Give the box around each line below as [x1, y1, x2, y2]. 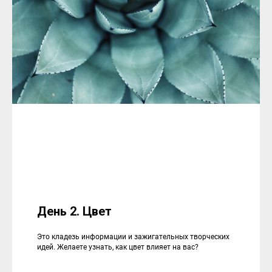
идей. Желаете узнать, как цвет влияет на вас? [36, 242, 199, 251]
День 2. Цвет [36, 203, 112, 219]
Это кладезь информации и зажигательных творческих [36, 232, 229, 241]
